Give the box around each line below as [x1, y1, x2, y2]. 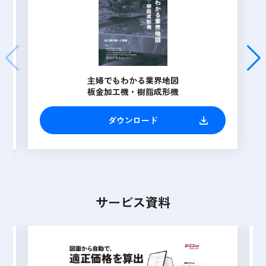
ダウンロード [107, 113, 158, 126]
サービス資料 [96, 192, 170, 211]
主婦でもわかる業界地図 [87, 74, 179, 86]
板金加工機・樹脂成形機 [87, 85, 179, 97]
